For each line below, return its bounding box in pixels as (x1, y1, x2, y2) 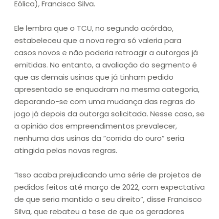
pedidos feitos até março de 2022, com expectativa (14, 182, 205, 193)
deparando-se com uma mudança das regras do (14, 96, 195, 107)
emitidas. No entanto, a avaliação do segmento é (14, 60, 197, 70)
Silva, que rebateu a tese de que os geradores (14, 206, 184, 217)
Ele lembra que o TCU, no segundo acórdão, (14, 23, 174, 34)
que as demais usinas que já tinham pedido (14, 72, 174, 83)
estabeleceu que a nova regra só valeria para (14, 35, 181, 46)
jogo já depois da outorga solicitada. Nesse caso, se (14, 109, 205, 119)
